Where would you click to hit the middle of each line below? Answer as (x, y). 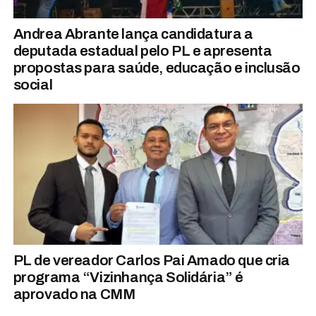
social (33, 85)
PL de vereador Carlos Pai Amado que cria (152, 261)
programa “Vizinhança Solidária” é (128, 278)
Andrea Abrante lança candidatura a (133, 34)
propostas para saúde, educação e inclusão (157, 68)
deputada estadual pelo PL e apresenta (142, 51)
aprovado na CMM (74, 294)
